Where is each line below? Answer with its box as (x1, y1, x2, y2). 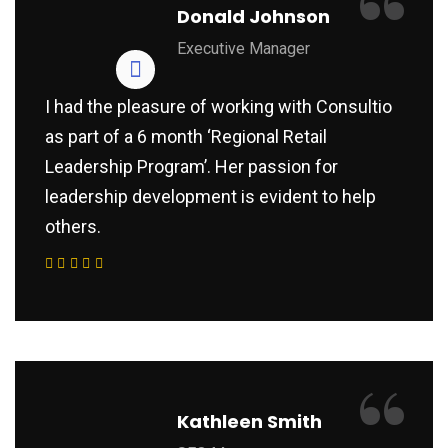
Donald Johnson (177, 3, 330, 29)
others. (45, 215, 101, 237)
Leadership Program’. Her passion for (45, 155, 338, 177)
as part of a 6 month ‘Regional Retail (45, 125, 327, 147)
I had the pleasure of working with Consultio (45, 95, 392, 117)
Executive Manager (177, 38, 310, 58)
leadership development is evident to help (45, 185, 376, 207)
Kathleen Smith (177, 408, 322, 434)
